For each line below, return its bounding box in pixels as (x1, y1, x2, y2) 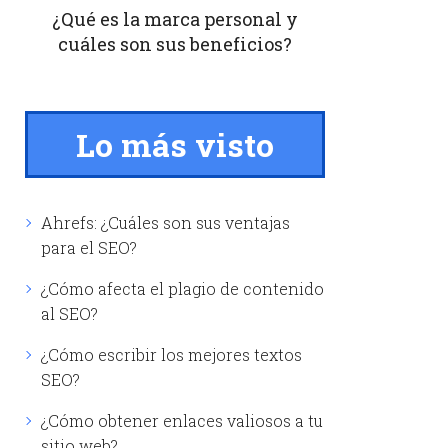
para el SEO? (40, 236, 137, 258)
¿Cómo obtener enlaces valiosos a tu (40, 409, 323, 431)
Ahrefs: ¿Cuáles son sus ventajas (40, 211, 290, 233)
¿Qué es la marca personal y (51, 6, 298, 31)
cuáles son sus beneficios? (57, 31, 292, 56)
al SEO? (40, 302, 98, 324)
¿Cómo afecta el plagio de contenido (40, 277, 324, 299)
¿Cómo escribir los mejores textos (40, 343, 302, 365)
